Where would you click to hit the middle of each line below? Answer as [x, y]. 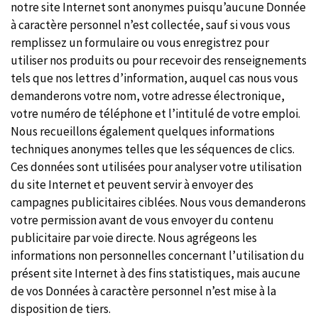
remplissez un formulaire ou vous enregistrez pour [140, 43]
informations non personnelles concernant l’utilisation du [158, 256]
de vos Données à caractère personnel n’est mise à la [143, 291]
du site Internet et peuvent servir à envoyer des [132, 185]
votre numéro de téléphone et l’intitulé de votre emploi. [155, 114]
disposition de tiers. [61, 309]
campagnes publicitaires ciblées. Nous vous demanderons [158, 202]
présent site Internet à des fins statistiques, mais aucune [155, 273]
